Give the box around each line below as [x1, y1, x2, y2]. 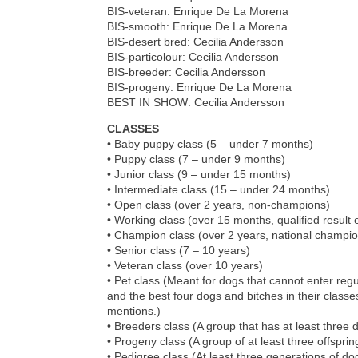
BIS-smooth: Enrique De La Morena [107, 20, 288, 34]
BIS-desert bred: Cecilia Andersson [107, 35, 284, 49]
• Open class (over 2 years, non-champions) [107, 198, 331, 212]
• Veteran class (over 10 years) [107, 259, 264, 272]
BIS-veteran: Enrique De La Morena [107, 5, 289, 18]
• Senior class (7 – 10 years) [107, 244, 251, 257]
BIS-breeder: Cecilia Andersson [107, 66, 266, 79]
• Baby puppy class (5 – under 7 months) [107, 137, 314, 151]
